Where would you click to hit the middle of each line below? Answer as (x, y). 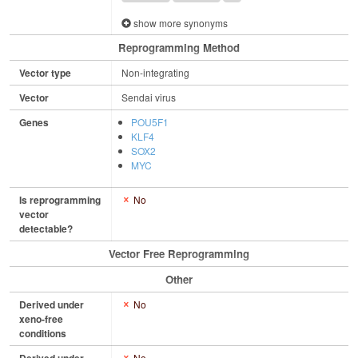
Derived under (52, 305)
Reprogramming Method (179, 48)
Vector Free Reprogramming (179, 254)
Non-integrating (155, 73)
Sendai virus (149, 97)
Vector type (45, 73)
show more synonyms (179, 22)
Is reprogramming (60, 200)
